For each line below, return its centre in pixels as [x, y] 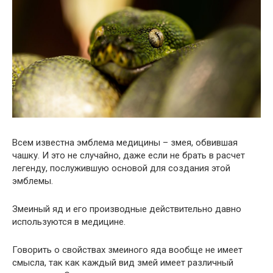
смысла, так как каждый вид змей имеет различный [123, 262]
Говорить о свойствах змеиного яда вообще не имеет [127, 250]
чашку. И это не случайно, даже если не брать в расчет [129, 155]
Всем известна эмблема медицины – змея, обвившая [125, 142]
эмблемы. [33, 181]
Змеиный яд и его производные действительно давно [127, 209]
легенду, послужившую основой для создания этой [121, 168]
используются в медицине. [69, 222]
